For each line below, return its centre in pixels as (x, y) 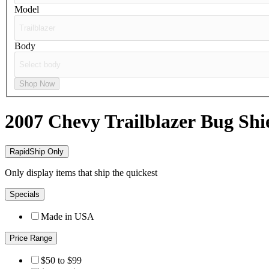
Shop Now (37, 84)
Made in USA (68, 217)
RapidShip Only (37, 152)
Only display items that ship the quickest (81, 173)
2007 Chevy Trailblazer (103, 121)
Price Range (31, 238)
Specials (25, 195)
